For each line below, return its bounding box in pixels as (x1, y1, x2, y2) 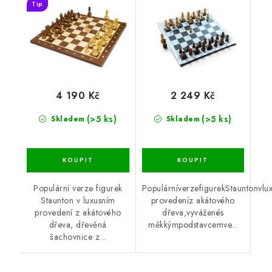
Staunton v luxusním (41, 194, 115, 206)
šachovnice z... (50, 230, 106, 243)
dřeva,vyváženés (162, 206, 224, 219)
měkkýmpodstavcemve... (148, 218, 238, 231)
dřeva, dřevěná (49, 218, 107, 231)
